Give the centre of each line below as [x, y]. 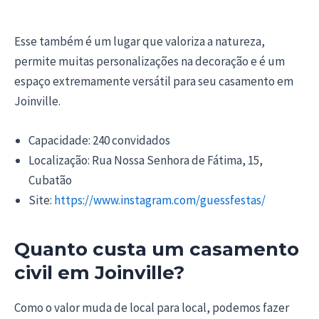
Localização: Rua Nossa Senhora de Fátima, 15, [146, 160]
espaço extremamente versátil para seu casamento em [154, 81]
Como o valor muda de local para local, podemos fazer [152, 307]
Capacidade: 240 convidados [99, 140]
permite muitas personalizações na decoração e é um [150, 61]
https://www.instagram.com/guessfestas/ [159, 200]
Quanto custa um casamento [157, 249]
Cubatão [50, 180]
